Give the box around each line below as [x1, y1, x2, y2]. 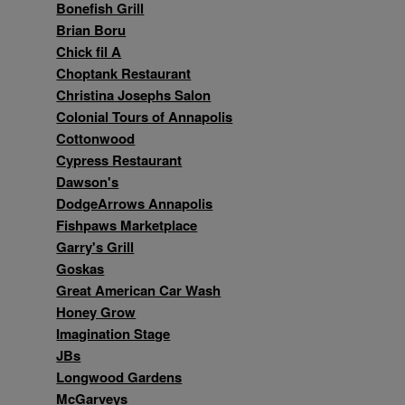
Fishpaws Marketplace [56, 215, 198, 235]
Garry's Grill [56, 237, 135, 257]
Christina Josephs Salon [56, 85, 212, 105]
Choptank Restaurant [56, 63, 192, 83]
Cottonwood [56, 128, 136, 148]
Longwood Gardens [56, 367, 183, 387]
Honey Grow [56, 302, 137, 322]
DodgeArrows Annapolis [56, 193, 213, 213]
